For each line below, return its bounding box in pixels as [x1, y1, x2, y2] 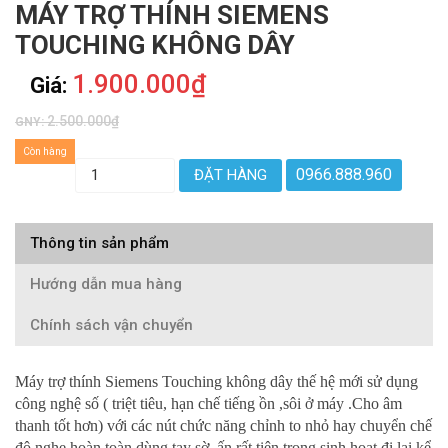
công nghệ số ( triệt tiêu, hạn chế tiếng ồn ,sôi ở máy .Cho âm [15, 395, 402, 413]
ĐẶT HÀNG [194, 166, 267, 185]
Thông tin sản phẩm [30, 234, 169, 253]
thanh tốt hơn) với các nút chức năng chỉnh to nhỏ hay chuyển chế [15, 417, 432, 435]
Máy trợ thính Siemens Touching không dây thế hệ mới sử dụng [15, 373, 418, 391]
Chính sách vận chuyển [30, 316, 193, 335]
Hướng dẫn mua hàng [30, 275, 182, 294]
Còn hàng [23, 146, 67, 158]
